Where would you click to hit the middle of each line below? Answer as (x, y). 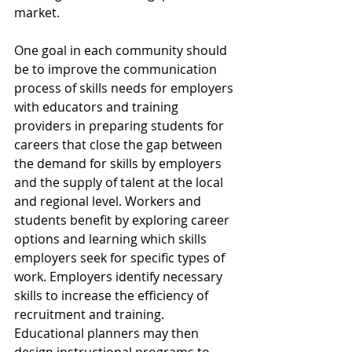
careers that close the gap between (120, 145)
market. (37, 13)
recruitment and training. (91, 315)
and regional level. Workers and (109, 202)
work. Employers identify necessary (120, 277)
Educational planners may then (108, 334)
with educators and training (98, 107)
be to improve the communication (117, 70)
